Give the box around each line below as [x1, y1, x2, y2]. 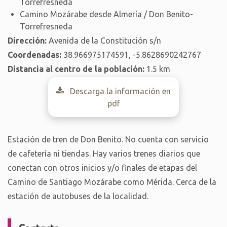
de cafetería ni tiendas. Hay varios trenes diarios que [8, 149, 200, 158]
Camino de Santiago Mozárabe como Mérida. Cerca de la [8, 177, 216, 186]
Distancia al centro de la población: [8, 64, 144, 73]
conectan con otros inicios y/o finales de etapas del [8, 163, 197, 172]
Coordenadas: [8, 50, 61, 59]
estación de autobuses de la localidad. [8, 192, 148, 201]
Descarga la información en [68, 87, 171, 96]
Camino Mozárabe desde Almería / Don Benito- [20, 10, 193, 19]
